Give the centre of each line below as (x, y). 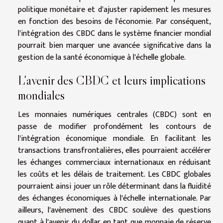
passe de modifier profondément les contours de (114, 126)
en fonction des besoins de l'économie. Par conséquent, (114, 21)
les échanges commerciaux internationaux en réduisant (114, 162)
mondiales (41, 95)
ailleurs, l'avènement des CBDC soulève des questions (114, 210)
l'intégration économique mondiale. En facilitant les (114, 138)
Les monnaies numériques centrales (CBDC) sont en (114, 114)
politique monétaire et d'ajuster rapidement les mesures (114, 9)
